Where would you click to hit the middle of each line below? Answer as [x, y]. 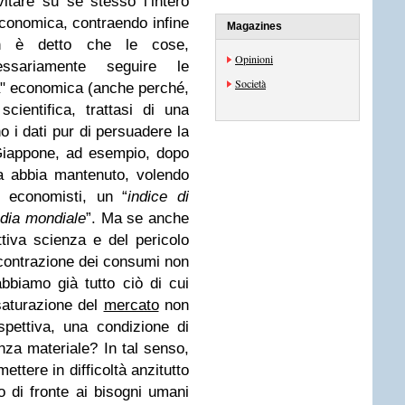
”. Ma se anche [137, 218]
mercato [131, 305]
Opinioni [254, 59]
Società [250, 83]
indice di [158, 197]
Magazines [254, 26]
